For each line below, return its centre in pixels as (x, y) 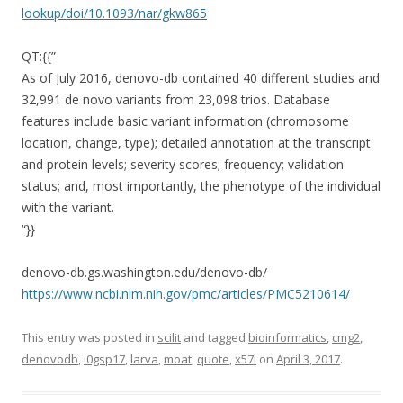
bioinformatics (287, 337)
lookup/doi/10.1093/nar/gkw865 (114, 13)
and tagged (215, 337)
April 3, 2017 (308, 359)
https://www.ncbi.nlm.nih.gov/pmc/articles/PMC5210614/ (186, 294)
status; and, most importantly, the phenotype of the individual (201, 186)
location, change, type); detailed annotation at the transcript (196, 143)
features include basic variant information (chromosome (185, 121)
